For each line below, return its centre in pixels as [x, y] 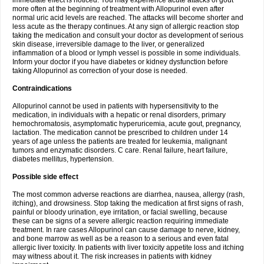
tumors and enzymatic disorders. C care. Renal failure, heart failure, [120, 150]
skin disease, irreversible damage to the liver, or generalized [108, 44]
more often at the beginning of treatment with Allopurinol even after [118, 9]
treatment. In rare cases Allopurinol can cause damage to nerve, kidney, [126, 230]
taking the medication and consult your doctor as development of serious [128, 35]
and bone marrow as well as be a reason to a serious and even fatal [121, 239]
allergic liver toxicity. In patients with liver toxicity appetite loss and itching [128, 247]
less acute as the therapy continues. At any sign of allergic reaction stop [126, 27]
